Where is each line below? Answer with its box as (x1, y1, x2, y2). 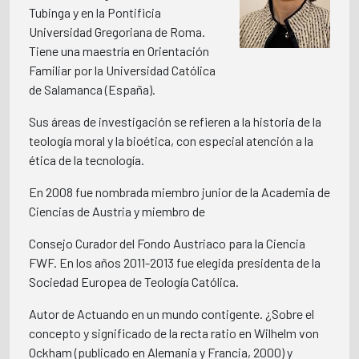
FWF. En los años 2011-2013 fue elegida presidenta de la (29, 255, 321, 270)
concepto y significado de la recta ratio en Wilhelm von (29, 325, 319, 341)
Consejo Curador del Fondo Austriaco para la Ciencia (29, 236, 305, 251)
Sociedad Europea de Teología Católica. (29, 274, 239, 289)
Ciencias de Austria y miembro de (29, 204, 205, 219)
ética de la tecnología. (29, 152, 144, 167)
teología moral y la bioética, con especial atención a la (29, 133, 313, 148)
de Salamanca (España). (29, 82, 155, 97)
